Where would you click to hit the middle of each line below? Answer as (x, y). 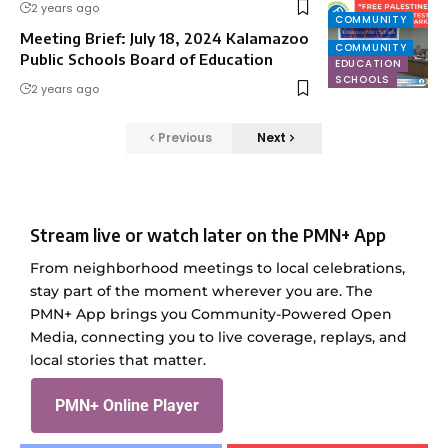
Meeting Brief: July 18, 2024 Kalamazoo (164, 37)
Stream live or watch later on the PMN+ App (208, 234)
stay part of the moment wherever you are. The (201, 290)
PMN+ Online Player (127, 405)
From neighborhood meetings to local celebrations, (217, 267)
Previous (185, 138)
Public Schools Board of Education (146, 58)
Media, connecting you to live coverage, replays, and (218, 336)
